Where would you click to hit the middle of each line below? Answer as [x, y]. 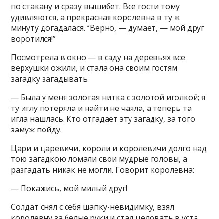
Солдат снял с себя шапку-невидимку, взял [93, 207]
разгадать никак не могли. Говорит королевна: [103, 170]
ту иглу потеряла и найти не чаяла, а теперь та [101, 108]
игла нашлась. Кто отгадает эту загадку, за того [103, 119]
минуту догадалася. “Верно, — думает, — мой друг [108, 28]
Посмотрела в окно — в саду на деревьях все [98, 57]
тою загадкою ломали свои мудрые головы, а [99, 159]
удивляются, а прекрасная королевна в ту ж [96, 17]
